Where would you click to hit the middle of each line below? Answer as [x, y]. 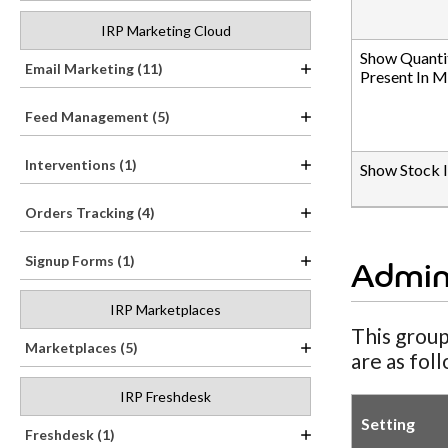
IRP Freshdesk [165, 396]
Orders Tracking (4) [90, 212]
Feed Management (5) [97, 116]
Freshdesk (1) [70, 434]
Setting [388, 423]
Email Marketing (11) [94, 68]
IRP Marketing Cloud [165, 30]
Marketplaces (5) [81, 347]
